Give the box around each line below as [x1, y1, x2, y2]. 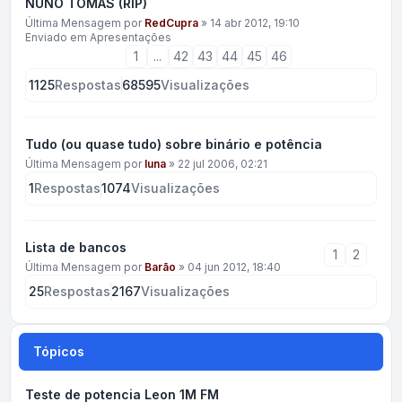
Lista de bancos [25, 240, 127, 255]
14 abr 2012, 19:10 [210, 16, 300, 30]
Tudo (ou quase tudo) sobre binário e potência [25, 136, 322, 152]
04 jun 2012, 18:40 [188, 260, 281, 274]
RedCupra [144, 16, 198, 30]
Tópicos [33, 344, 84, 359]
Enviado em [25, 31, 90, 44]
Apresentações [90, 31, 171, 44]
